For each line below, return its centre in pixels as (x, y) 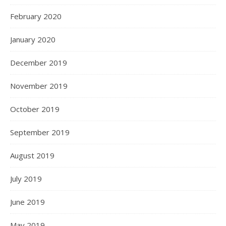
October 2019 (35, 109)
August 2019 (32, 156)
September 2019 (40, 132)
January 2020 (33, 40)
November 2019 (39, 86)
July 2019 (26, 179)
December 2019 (39, 63)
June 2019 (27, 202)
